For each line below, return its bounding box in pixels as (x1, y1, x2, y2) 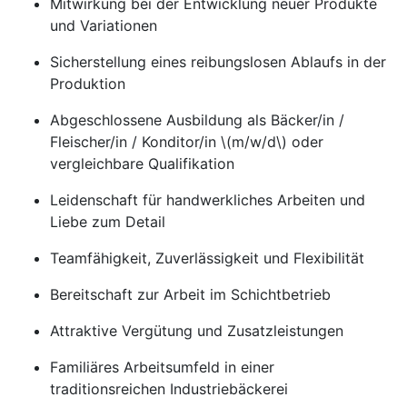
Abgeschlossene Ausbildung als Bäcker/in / (50, 111, 344, 129)
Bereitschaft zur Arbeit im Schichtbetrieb (50, 285, 331, 303)
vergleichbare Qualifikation (50, 154, 234, 173)
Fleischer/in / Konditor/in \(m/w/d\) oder (50, 133, 323, 151)
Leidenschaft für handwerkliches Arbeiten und (50, 191, 365, 209)
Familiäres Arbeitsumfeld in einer (50, 358, 274, 376)
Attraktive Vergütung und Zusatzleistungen (50, 322, 343, 340)
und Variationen (50, 16, 157, 35)
